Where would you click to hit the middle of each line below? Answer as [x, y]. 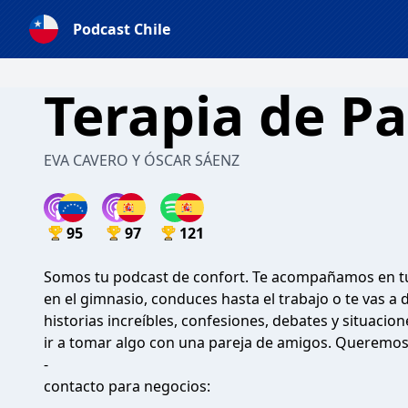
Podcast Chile [122, 29]
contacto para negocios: [127, 386]
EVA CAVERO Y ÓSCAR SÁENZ [142, 160]
